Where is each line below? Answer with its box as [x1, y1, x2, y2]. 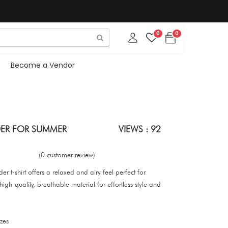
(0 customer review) [39, 150, 95, 159]
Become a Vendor [10, 60, 75, 70]
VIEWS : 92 [119, 123, 161, 134]
